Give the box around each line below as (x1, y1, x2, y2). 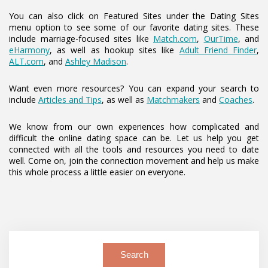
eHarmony (9, 44, 50, 56)
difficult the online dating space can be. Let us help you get (9, 132, 259, 144)
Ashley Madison (65, 56, 126, 67)
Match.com (153, 33, 197, 44)
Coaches (219, 94, 252, 105)
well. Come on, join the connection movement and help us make (9, 155, 259, 166)
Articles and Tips (38, 94, 102, 105)
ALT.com (9, 56, 44, 67)
